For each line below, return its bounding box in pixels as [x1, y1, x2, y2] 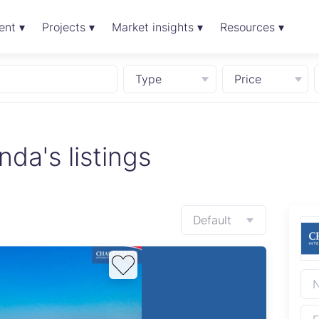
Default [193, 213, 231, 227]
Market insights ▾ [111, 20, 203, 34]
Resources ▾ [219, 20, 284, 34]
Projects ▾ [41, 20, 95, 34]
